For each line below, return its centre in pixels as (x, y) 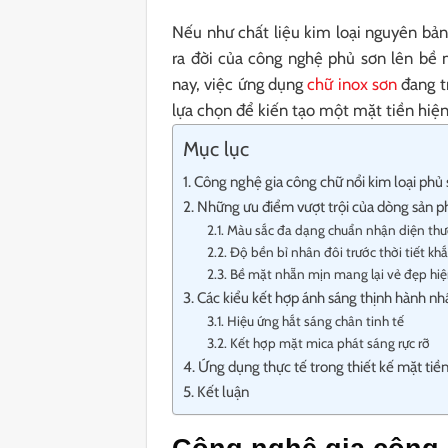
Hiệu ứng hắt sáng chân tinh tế (315, 321)
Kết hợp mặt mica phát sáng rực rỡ (329, 343)
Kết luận (223, 392)
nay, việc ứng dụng (240, 83)
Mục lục (216, 149)
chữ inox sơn (352, 83)
